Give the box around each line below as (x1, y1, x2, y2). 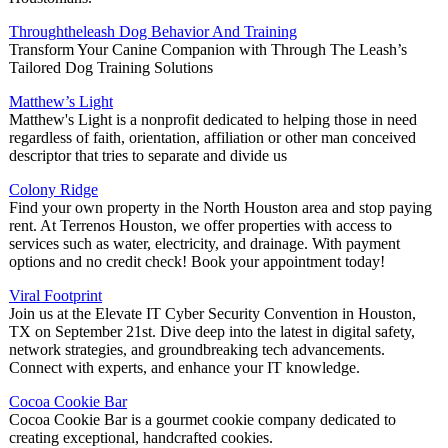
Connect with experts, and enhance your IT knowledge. (9, 359, 360, 377)
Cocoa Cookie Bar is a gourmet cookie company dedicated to (9, 411, 396, 429)
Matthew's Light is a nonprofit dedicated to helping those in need (9, 111, 417, 129)
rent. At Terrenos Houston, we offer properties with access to (9, 217, 392, 235)
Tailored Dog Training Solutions (9, 59, 213, 77)
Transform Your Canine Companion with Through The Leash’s (9, 41, 407, 59)
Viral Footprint (9, 287, 102, 305)
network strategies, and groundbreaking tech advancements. (9, 341, 385, 359)
